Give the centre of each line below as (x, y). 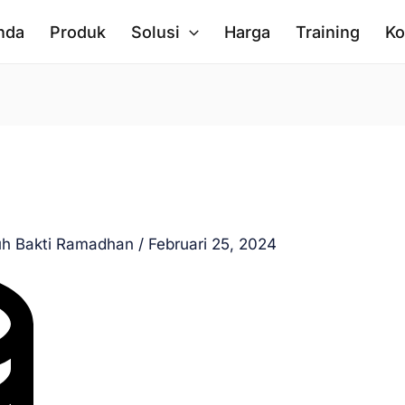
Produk (78, 32)
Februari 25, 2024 (213, 244)
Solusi (156, 32)
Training (327, 32)
